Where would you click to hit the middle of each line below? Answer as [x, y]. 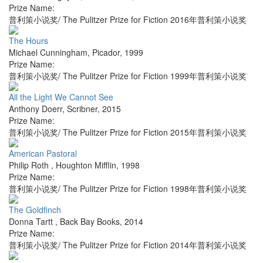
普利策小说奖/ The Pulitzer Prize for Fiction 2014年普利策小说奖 [128, 245]
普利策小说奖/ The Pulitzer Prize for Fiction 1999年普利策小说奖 [128, 76]
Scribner [82, 109]
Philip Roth [30, 165]
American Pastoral [43, 154]
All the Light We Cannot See [61, 97]
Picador [106, 53]
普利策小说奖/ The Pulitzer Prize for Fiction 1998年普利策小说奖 [128, 189]
